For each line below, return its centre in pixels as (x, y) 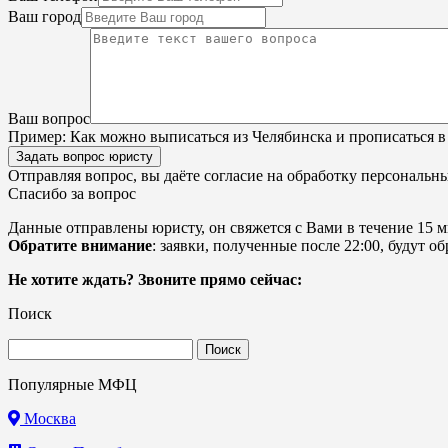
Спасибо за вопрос (72, 194)
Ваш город (44, 17)
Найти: (31, 347)
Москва (48, 419)
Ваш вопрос (49, 119)
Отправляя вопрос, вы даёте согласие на (147, 176)
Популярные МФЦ (72, 385)
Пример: (37, 137)
